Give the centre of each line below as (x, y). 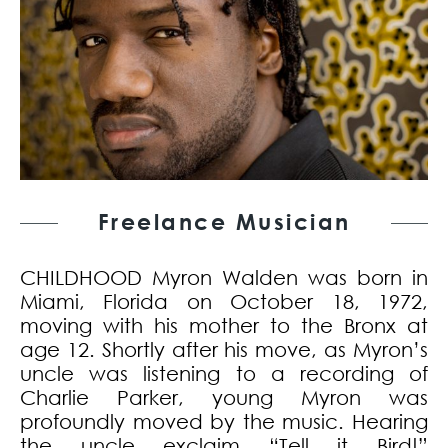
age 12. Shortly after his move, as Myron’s (224, 350)
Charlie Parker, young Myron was (224, 398)
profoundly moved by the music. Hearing (224, 422)
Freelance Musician (224, 222)
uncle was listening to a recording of (224, 374)
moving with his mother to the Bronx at (224, 326)
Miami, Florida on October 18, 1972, (224, 302)
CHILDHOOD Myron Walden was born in (224, 278)
